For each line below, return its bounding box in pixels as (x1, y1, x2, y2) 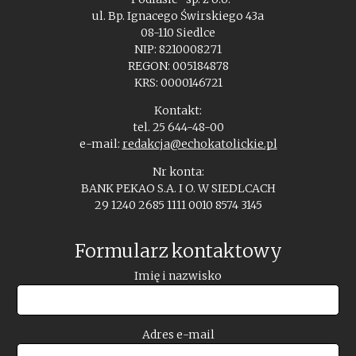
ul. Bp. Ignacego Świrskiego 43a (92, 8, 264, 23)
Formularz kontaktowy (74, 238, 282, 262)
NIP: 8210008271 (134, 41, 222, 56)
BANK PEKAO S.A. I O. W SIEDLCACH (80, 180, 276, 195)
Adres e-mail (141, 327, 215, 342)
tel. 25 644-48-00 (132, 119, 224, 134)
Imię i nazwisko (134, 268, 222, 283)
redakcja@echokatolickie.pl (122, 136, 277, 151)
